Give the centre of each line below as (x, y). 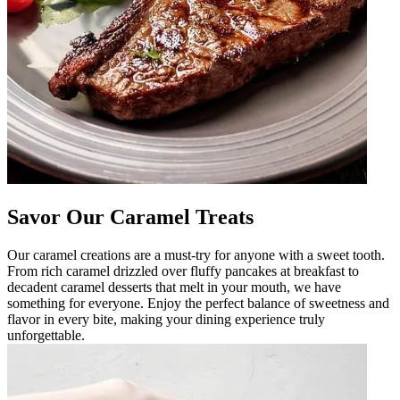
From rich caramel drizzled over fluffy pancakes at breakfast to (183, 271)
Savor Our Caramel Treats (130, 217)
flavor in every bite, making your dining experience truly (166, 319)
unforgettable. (46, 335)
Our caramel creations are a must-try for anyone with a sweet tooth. (196, 254)
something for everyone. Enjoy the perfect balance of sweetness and (198, 303)
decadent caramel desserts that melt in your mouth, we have (174, 287)
